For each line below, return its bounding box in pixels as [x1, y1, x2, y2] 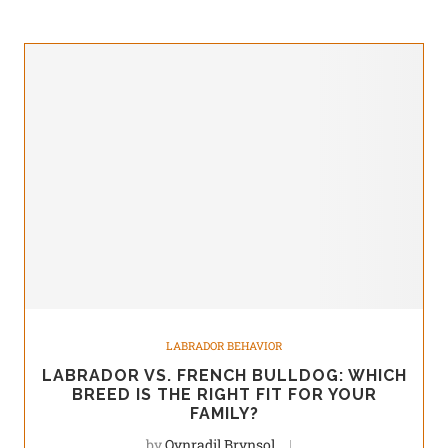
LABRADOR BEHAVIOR [166, 338, 282, 353]
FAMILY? [189, 404, 259, 423]
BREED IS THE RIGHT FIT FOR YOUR [71, 385, 377, 404]
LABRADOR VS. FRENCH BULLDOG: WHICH [41, 366, 407, 385]
